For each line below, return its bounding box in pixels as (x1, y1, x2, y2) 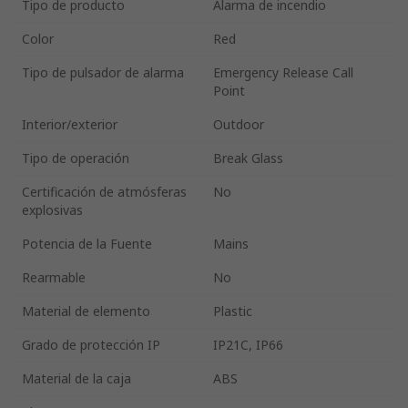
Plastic (213, 301, 252, 320)
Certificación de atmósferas (22, 182, 187, 200)
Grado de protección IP (22, 335, 160, 353)
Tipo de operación (22, 148, 129, 167)
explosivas (22, 200, 83, 219)
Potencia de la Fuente (22, 234, 152, 252)
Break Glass (213, 148, 283, 167)
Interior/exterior (22, 115, 117, 133)
